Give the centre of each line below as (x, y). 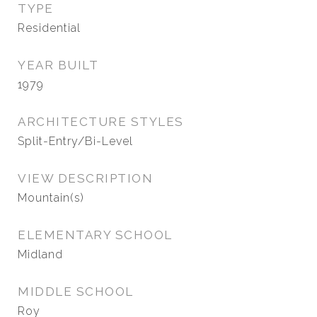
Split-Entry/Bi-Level (75, 141)
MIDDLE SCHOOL (76, 292)
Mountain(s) (51, 198)
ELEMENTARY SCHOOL (95, 235)
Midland (40, 254)
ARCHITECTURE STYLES (101, 122)
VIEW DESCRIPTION (85, 178)
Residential (49, 28)
